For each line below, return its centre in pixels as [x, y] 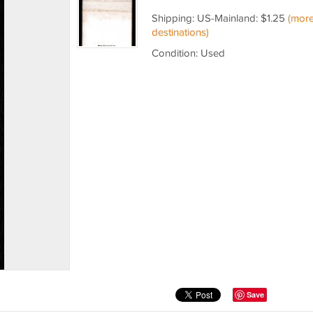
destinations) [180, 32]
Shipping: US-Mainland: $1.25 [219, 19]
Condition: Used [188, 53]
